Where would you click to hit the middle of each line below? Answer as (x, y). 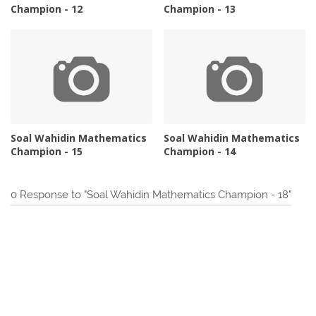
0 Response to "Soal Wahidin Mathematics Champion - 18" (151, 194)
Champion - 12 (47, 9)
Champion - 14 (200, 151)
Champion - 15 (47, 151)
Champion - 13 (200, 9)
